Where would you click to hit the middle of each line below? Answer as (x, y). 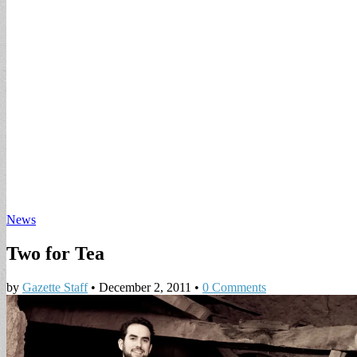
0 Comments (234, 287)
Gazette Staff (55, 287)
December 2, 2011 (145, 287)
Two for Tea (55, 253)
